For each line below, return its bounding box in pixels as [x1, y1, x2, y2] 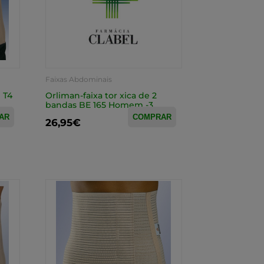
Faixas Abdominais [45, 75, 112, 84]
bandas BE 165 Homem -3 [45, 100, 153, 110]
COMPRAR [132, 113, 171, 121]
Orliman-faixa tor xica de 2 [45, 90, 157, 101]
